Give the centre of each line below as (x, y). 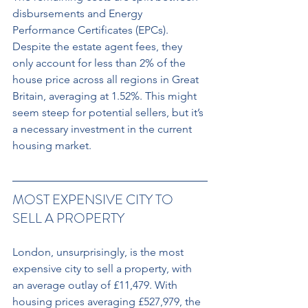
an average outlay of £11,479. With (96, 285)
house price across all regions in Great (107, 79)
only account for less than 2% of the (100, 63)
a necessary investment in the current (103, 129)
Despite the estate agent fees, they (99, 46)
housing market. (52, 145)
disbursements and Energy (79, 13)
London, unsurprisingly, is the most (99, 252)
